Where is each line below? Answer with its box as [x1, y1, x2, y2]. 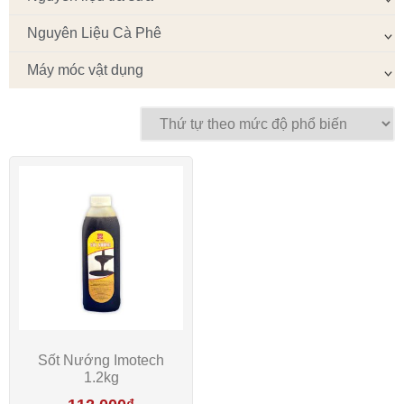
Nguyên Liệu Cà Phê [27, 24, 161, 41]
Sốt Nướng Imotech [38, 352, 164, 368]
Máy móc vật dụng [27, 61, 143, 78]
